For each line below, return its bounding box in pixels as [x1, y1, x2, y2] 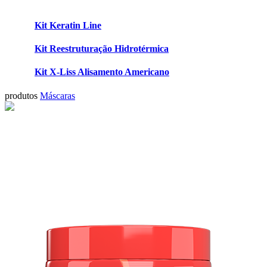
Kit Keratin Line [35, 20, 101, 30]
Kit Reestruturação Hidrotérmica [35, 44, 169, 54]
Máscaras [40, 90, 75, 101]
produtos [5, 90, 38, 101]
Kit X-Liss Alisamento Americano [35, 67, 169, 77]
